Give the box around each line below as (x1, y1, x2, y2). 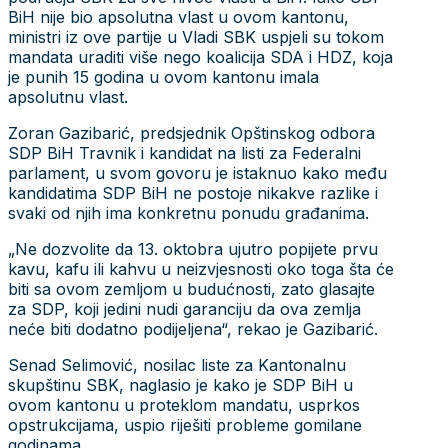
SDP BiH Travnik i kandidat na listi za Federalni (8, 142, 361, 163)
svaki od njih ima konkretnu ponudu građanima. (8, 202, 369, 223)
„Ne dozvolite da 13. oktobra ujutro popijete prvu (8, 238, 378, 259)
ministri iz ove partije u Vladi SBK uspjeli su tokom (8, 26, 384, 47)
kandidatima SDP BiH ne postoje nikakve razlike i (8, 182, 378, 203)
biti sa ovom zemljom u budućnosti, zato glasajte (8, 278, 375, 299)
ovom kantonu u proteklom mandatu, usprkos (8, 394, 360, 415)
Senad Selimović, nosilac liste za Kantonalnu (8, 354, 346, 375)
